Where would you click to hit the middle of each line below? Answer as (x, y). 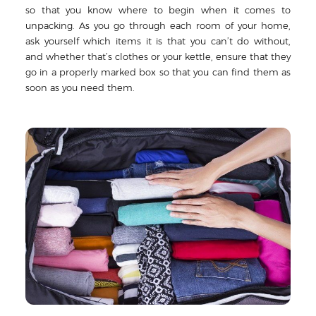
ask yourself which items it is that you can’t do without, (158, 41)
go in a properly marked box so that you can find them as (158, 72)
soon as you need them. (80, 88)
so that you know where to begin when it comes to (158, 10)
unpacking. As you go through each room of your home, (158, 26)
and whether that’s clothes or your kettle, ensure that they (158, 57)
